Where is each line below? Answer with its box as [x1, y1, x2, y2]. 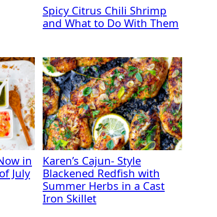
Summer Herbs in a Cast [43, 178, 165, 193]
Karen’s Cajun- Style [43, 153, 141, 168]
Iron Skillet [43, 191, 96, 205]
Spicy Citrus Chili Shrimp [43, 3, 167, 17]
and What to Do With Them [43, 15, 179, 30]
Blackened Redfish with [43, 166, 160, 180]
